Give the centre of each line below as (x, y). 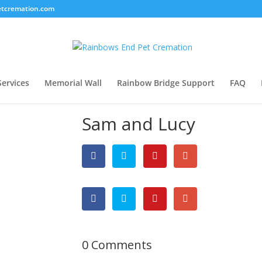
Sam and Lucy (138, 124)
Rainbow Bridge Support (166, 83)
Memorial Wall (73, 83)
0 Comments (117, 244)
